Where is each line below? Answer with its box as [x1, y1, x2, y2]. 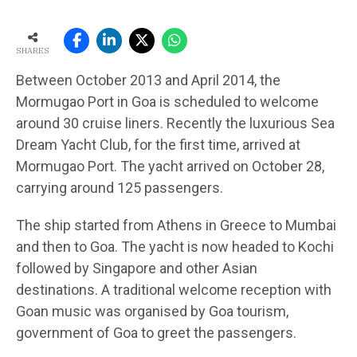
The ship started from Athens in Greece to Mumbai [16, 216, 336, 233]
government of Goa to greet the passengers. [16, 324, 296, 341]
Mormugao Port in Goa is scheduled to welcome [16, 92, 319, 110]
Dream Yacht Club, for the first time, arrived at [16, 135, 300, 153]
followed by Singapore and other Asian [16, 259, 257, 277]
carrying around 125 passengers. [16, 178, 223, 196]
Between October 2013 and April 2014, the [16, 71, 280, 88]
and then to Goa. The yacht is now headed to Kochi [16, 237, 334, 255]
